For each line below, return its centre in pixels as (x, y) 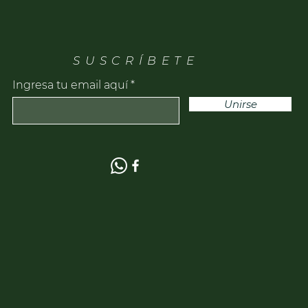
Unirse (240, 104)
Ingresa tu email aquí (70, 85)
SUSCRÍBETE (136, 60)
